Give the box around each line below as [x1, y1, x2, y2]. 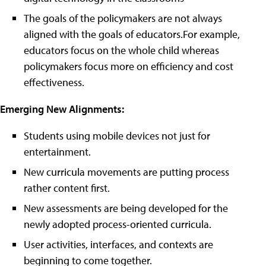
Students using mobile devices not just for [24, 129, 210, 142]
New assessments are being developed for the [24, 201, 228, 215]
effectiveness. [24, 75, 84, 89]
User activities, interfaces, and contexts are [24, 237, 213, 251]
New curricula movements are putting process [24, 165, 229, 179]
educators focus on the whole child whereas [24, 43, 219, 57]
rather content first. [24, 181, 110, 195]
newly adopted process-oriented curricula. [24, 217, 211, 231]
